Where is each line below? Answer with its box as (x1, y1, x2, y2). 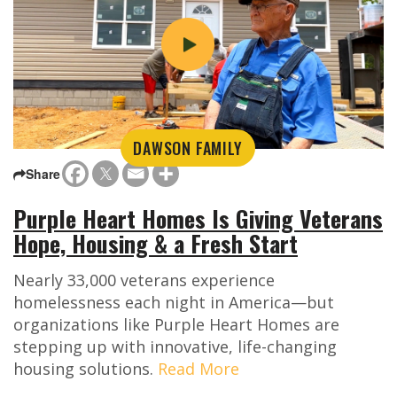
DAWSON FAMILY (133, 136, 243, 160)
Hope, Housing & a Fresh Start (13, 226, 298, 261)
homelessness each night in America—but (13, 292, 334, 314)
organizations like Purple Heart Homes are (13, 314, 339, 336)
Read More (158, 358, 239, 380)
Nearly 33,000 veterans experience (13, 269, 275, 292)
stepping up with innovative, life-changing (13, 336, 337, 358)
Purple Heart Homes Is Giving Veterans (13, 201, 383, 237)
